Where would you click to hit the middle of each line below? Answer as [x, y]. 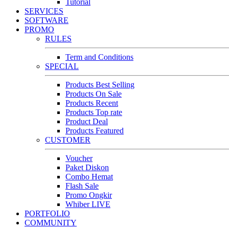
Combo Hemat [89, 177]
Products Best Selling [100, 85]
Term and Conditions [99, 57]
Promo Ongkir [89, 195]
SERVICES [44, 11]
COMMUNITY [51, 223]
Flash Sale [82, 186]
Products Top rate [94, 112]
